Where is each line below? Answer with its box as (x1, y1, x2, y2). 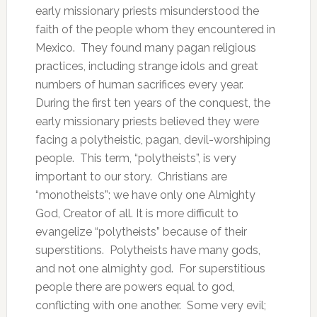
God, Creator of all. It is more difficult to (35, 207, 238, 220)
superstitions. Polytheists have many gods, (35, 243, 260, 257)
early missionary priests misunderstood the (35, 4, 259, 18)
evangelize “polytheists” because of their (35, 225, 247, 238)
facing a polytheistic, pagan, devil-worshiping (35, 133, 270, 146)
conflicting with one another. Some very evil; (35, 299, 266, 312)
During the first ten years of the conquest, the (35, 96, 270, 110)
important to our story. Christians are (35, 170, 227, 183)
